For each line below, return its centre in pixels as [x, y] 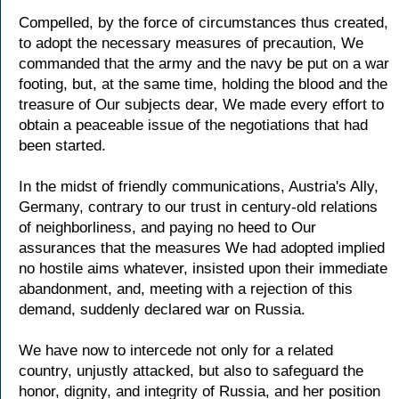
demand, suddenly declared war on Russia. [162, 309]
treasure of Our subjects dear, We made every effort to [201, 105]
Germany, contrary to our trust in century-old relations [198, 207]
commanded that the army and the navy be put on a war [204, 64]
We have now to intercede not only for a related [176, 350]
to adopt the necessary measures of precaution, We [191, 43]
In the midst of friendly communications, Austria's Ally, [199, 187]
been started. [62, 146]
